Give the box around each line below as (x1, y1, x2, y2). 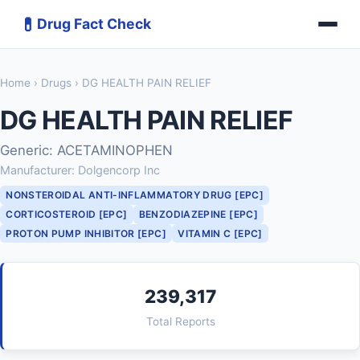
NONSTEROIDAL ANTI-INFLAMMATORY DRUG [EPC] (6, 189, 264, 202)
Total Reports (146, 315, 215, 329)
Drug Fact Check (37, 15, 151, 32)
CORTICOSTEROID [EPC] (6, 208, 128, 221)
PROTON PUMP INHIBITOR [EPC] (6, 227, 166, 239)
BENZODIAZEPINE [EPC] (138, 208, 258, 221)
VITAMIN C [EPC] (178, 227, 263, 239)
